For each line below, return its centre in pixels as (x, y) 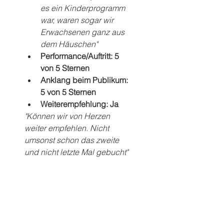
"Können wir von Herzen (68, 116)
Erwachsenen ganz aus (83, 32)
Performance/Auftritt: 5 (81, 56)
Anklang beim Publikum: (85, 80)
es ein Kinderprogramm (84, 8)
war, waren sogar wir (78, 20)
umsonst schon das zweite (73, 140)
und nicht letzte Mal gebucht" (76, 152)
